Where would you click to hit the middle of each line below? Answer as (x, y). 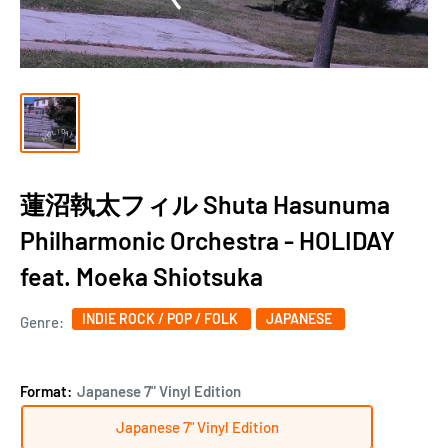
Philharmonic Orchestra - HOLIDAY (207, 239)
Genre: (43, 321)
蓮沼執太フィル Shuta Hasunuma (205, 203)
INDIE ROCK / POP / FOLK (161, 318)
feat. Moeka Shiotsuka (141, 275)
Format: (47, 390)
